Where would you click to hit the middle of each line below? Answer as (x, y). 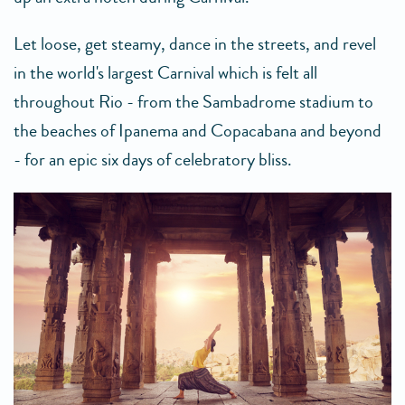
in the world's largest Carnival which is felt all (165, 73)
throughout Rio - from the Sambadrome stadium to (193, 102)
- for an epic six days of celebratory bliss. (153, 160)
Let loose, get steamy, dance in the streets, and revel (195, 44)
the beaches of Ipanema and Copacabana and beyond (198, 131)
